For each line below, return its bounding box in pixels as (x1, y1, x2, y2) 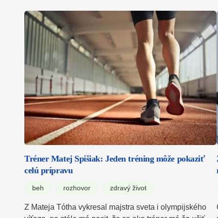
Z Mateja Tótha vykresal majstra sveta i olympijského (24, 202, 206, 211)
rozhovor (63, 183, 91, 192)
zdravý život (110, 183, 146, 192)
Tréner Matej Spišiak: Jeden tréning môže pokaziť (24, 153, 205, 163)
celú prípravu (24, 165, 73, 175)
